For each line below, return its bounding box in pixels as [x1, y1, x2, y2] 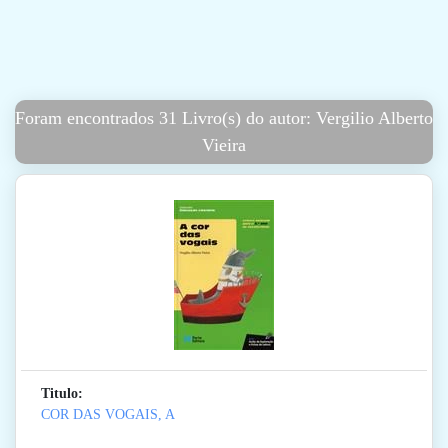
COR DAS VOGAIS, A [41, 407, 175, 423]
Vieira [202, 135, 246, 156]
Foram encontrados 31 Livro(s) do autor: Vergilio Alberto [15, 108, 433, 129]
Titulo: [41, 386, 83, 402]
